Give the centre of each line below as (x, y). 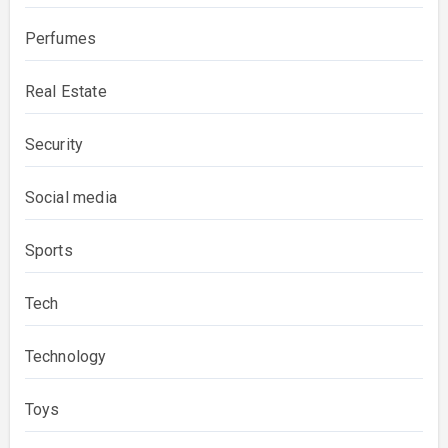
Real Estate (65, 91)
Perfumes (60, 38)
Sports (48, 250)
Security (54, 144)
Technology (65, 356)
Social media (70, 197)
